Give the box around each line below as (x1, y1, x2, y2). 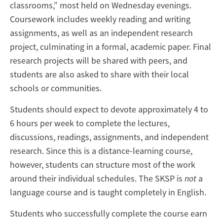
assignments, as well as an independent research (10, 27, 193, 38)
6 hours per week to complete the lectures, (10, 117, 170, 129)
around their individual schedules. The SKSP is (10, 172, 184, 184)
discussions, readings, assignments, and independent (10, 131, 209, 143)
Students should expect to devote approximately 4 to (10, 103, 208, 115)
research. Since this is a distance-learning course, (10, 145, 192, 156)
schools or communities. (10, 82, 106, 94)
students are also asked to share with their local (10, 68, 189, 80)
